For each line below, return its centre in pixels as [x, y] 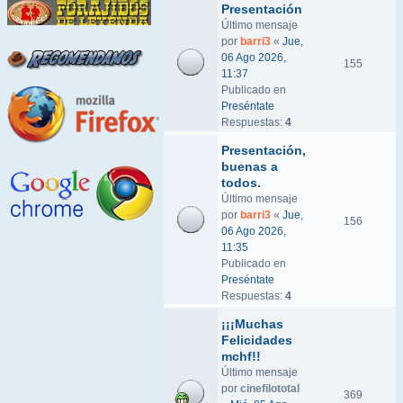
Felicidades [257, 340]
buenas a [250, 166]
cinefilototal [270, 389]
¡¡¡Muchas [252, 324]
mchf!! [241, 356]
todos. [241, 183]
